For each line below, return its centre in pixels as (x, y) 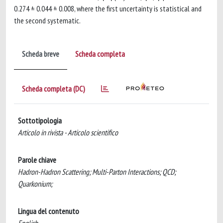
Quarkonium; (35, 184)
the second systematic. (47, 20)
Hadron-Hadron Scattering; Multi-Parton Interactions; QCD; (97, 172)
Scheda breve (41, 54)
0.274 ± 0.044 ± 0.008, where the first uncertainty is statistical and (108, 8)
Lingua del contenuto (49, 211)
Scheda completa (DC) (54, 89)
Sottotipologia (40, 120)
